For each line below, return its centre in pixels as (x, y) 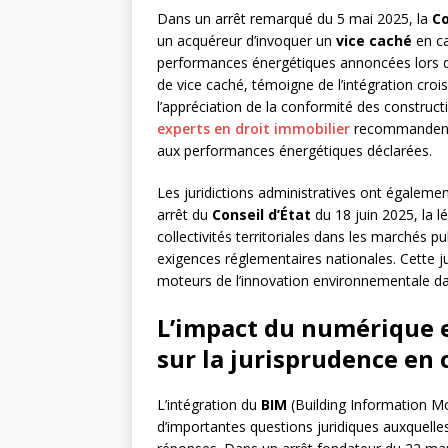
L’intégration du (209, 405)
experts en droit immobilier (253, 129)
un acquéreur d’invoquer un (246, 41)
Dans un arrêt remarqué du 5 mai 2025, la (294, 19)
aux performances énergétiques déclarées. (294, 151)
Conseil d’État (261, 215)
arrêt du (184, 215)
